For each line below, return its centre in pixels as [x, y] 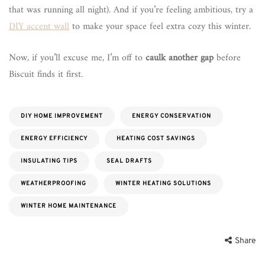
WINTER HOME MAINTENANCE [69, 206]
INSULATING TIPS [49, 161]
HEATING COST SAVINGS [156, 139]
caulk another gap [180, 58]
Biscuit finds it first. [46, 75]
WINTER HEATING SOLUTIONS [163, 184]
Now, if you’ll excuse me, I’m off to [77, 58]
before [227, 58]
